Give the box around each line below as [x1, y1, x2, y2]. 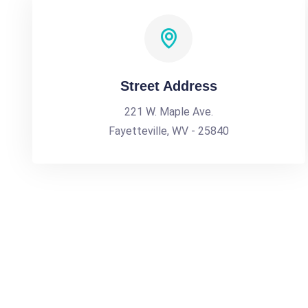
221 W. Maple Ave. [124, 105, 213, 118]
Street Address [120, 78, 217, 93]
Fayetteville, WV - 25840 [108, 124, 229, 137]
